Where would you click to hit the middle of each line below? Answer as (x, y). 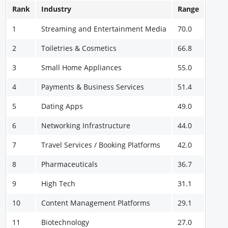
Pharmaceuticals (70, 164)
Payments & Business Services (93, 87)
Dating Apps (62, 106)
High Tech (59, 183)
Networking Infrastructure (86, 125)
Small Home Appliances (82, 67)
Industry (56, 9)
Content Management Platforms (96, 203)
